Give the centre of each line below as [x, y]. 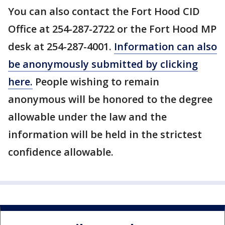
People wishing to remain [96, 81]
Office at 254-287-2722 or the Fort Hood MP [112, 29]
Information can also [165, 46]
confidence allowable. [61, 152]
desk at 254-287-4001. [61, 46]
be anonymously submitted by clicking [103, 64]
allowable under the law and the [87, 117]
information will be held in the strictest [105, 134]
